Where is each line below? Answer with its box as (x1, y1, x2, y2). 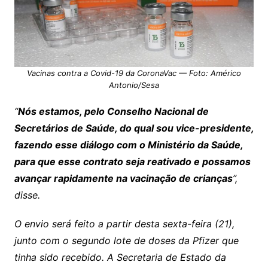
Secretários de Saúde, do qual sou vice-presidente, (14, 122, 254, 135)
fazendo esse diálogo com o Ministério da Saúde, (14, 139, 243, 151)
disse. (14, 189, 40, 202)
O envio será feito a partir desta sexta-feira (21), (14, 218, 234, 230)
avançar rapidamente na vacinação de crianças (14, 172, 233, 185)
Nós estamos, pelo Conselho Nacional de (17, 105, 209, 118)
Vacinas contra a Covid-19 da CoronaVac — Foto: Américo (26, 68, 241, 78)
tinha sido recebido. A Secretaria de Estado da (14, 251, 226, 264)
